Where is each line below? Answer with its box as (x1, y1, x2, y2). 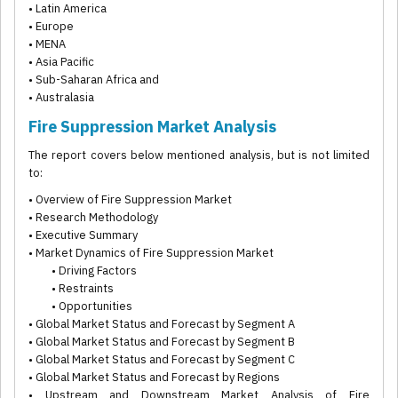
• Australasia (28, 90, 94, 106)
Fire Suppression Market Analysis (28, 116, 276, 138)
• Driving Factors (28, 263, 137, 279)
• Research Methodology (28, 210, 158, 226)
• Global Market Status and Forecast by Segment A (28, 316, 295, 332)
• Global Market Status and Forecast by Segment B (28, 334, 295, 350)
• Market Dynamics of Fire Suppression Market (28, 245, 274, 261)
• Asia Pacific (28, 54, 94, 70)
